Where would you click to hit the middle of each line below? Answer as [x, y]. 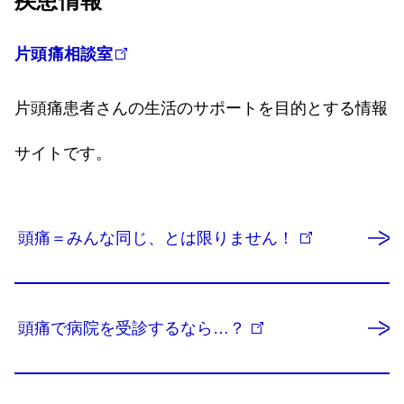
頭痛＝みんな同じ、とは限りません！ [158, 238]
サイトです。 [63, 153]
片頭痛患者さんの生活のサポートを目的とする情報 [201, 108]
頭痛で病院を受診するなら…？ [134, 328]
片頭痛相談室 [64, 54]
